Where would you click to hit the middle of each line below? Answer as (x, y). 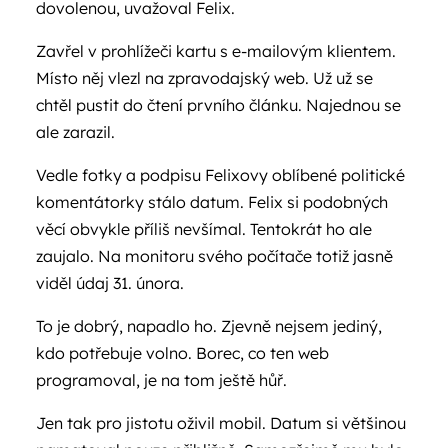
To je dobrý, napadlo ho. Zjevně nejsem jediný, (209, 326)
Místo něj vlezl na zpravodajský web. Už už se (204, 78)
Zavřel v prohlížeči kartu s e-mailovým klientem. (216, 51)
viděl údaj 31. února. (110, 283)
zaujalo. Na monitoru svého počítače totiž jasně (214, 256)
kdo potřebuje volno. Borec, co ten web (182, 353)
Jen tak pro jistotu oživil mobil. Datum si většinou (221, 423)
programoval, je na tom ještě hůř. (161, 380)
